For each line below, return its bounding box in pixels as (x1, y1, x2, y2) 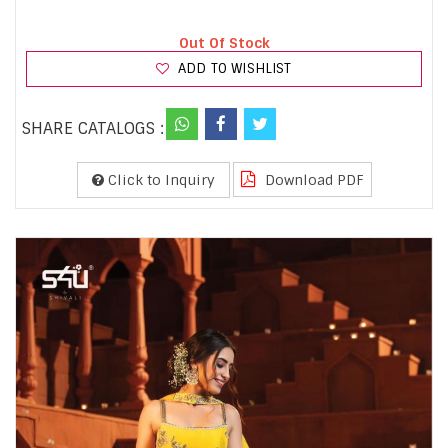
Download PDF (260, 170, 364, 189)
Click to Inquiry (103, 170, 215, 189)
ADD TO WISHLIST (173, 59, 292, 77)
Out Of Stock (178, 33, 270, 52)
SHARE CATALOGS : (22, 117, 164, 139)
